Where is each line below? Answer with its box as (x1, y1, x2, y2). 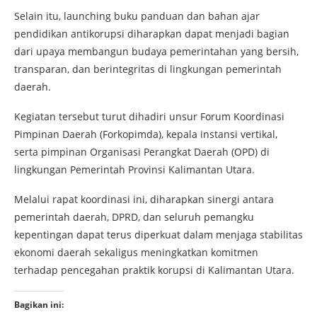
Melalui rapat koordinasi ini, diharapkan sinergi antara (14, 192, 274, 207)
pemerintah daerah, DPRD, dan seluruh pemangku (14, 210, 254, 224)
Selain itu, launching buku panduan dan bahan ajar (14, 9, 260, 23)
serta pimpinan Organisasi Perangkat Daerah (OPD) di (14, 145, 270, 159)
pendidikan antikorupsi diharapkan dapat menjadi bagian (14, 27, 289, 41)
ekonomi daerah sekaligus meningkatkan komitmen (14, 246, 258, 260)
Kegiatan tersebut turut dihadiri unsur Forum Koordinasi (14, 110, 284, 124)
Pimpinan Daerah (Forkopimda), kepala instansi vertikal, (14, 127, 277, 142)
